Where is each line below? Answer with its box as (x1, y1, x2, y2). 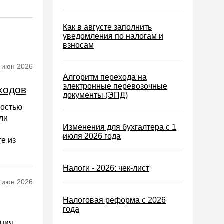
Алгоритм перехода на (63, 73, 147, 81)
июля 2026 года (63, 132, 121, 140)
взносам (63, 41, 94, 49)
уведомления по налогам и (63, 32, 163, 40)
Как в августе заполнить (63, 23, 152, 31)
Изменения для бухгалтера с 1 (63, 123, 176, 131)
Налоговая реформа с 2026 (63, 196, 166, 204)
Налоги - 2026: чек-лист (63, 164, 149, 172)
